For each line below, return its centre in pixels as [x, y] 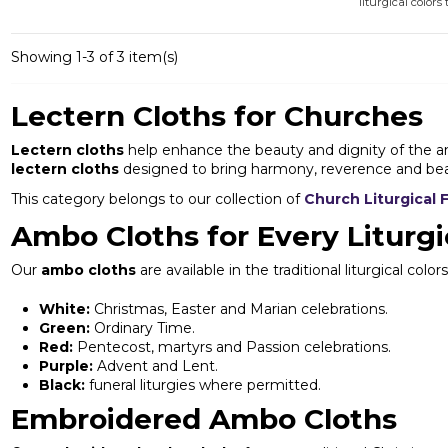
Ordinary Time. [142, 327]
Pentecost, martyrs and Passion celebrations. [231, 346]
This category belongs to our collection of [157, 198]
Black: [61, 384]
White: [64, 308]
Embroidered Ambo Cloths [203, 418]
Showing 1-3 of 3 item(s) [94, 56]
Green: [64, 327]
